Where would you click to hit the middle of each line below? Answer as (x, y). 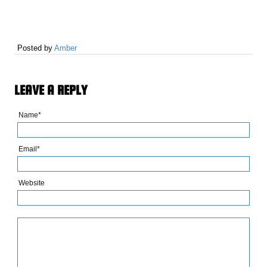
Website (32, 183)
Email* (30, 149)
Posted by (36, 48)
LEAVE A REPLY (51, 90)
